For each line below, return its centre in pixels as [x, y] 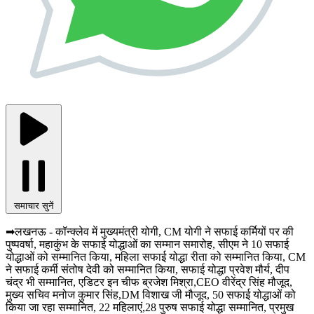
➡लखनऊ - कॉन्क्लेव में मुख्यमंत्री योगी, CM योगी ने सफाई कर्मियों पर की [150, 231]
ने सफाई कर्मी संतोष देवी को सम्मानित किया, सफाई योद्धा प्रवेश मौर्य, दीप [148, 269]
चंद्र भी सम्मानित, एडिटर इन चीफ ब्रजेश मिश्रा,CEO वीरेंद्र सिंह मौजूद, [149, 282]
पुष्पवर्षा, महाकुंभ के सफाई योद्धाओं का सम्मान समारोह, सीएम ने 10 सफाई [147, 244]
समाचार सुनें [34, 205]
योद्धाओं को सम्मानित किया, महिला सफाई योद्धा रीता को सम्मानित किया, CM [156, 257]
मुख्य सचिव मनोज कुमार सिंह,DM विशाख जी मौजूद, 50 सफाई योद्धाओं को [151, 294]
